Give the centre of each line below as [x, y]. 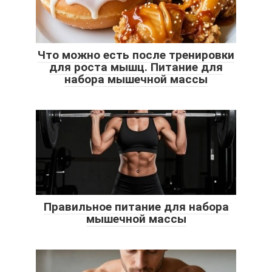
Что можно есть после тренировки [136, 55]
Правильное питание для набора [136, 206]
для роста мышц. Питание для [136, 67]
